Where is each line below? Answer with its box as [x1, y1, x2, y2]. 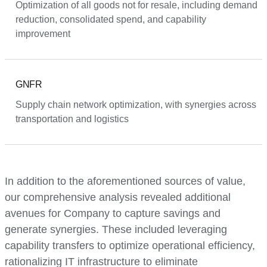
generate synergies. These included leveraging [5, 223, 227, 235]
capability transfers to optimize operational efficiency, [5, 239, 255, 252]
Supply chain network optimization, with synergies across [15, 99, 256, 110]
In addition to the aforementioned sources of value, [5, 175, 246, 187]
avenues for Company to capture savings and [5, 207, 221, 219]
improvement [15, 28, 70, 39]
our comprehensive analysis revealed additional [5, 191, 231, 203]
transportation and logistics [15, 113, 129, 124]
